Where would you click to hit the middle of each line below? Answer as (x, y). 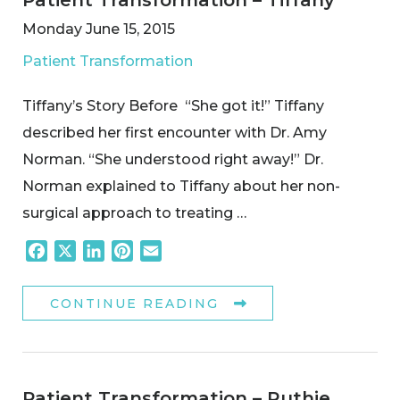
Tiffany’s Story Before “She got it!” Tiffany (173, 105)
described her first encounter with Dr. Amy (175, 132)
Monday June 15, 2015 (99, 29)
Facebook (84, 251)
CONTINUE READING (134, 304)
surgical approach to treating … (134, 212)
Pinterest (167, 251)
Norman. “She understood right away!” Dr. (173, 159)
